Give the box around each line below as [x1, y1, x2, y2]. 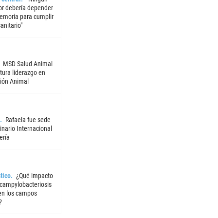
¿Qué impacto [16, 172, 53, 180]
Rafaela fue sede [5, 116, 51, 124]
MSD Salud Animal [2, 60, 53, 68]
